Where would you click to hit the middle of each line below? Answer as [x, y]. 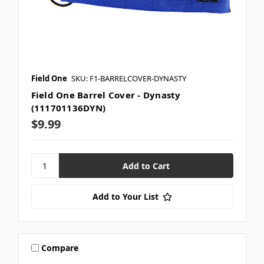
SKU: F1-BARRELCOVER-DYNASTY [128, 79]
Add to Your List [125, 197]
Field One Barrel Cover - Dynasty [106, 95]
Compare [60, 247]
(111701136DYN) [68, 108]
